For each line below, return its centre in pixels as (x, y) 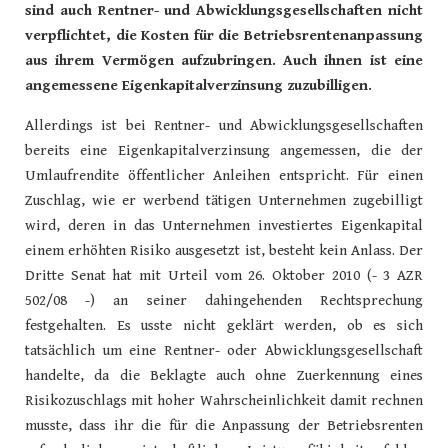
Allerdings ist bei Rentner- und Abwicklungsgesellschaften (224, 125)
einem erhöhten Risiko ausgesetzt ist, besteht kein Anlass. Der (224, 250)
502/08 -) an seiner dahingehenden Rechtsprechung (224, 300)
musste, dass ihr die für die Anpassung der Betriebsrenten (224, 425)
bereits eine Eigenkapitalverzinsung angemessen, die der (224, 150)
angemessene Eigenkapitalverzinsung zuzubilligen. (198, 85)
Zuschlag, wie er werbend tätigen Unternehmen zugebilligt (224, 200)
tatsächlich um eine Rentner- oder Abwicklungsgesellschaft (224, 350)
